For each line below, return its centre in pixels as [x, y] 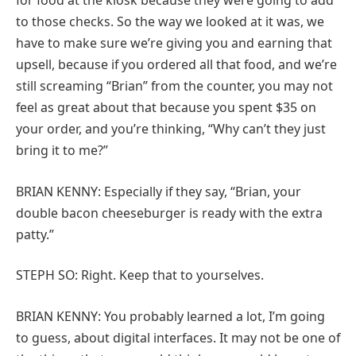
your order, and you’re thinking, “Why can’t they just [171, 129]
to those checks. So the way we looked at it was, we [170, 22]
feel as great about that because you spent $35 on [166, 108]
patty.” [35, 234]
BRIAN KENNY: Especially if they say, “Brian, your [159, 191]
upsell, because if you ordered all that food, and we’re [176, 65]
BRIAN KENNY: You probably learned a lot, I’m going [170, 316]
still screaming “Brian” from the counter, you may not [174, 86]
